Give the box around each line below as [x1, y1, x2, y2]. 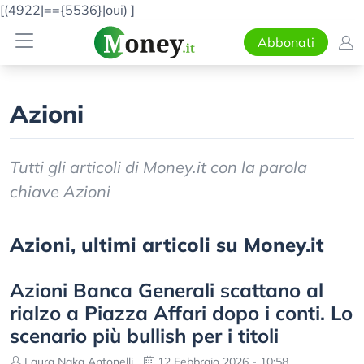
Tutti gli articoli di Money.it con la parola [10, 157, 307, 177]
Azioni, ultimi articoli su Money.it [10, 232, 324, 257]
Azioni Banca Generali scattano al [10, 278, 323, 302]
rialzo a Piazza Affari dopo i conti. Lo [10, 301, 353, 325]
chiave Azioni [10, 181, 110, 201]
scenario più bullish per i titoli [10, 323, 279, 348]
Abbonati [257, 34, 314, 50]
